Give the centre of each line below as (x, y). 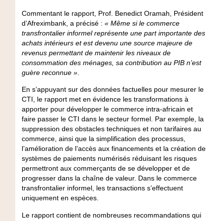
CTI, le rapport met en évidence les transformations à (105, 99)
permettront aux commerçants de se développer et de (106, 168)
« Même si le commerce (142, 23)
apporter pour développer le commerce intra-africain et (107, 109)
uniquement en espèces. (60, 198)
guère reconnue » (49, 73)
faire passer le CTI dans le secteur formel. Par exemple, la (112, 119)
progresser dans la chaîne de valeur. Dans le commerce (109, 178)
